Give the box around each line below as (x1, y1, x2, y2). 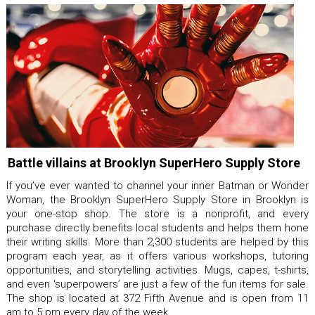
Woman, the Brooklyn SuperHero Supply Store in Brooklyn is (6, 193, 309, 206)
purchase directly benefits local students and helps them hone (6, 221, 309, 234)
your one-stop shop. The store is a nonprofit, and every (6, 207, 309, 220)
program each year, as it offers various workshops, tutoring (6, 250, 309, 262)
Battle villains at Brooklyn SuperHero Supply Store (8, 155, 300, 170)
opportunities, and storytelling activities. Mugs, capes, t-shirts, (6, 264, 309, 276)
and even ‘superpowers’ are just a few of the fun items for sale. (6, 278, 309, 290)
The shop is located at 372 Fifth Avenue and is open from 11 (6, 292, 309, 304)
